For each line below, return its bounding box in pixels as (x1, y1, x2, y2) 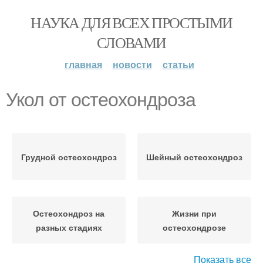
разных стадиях (35, 221, 102, 233)
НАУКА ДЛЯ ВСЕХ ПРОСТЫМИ (31, 12, 232, 32)
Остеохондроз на (33, 207, 104, 219)
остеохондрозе (163, 221, 226, 233)
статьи (162, 58, 194, 71)
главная (64, 58, 102, 71)
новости (112, 58, 152, 71)
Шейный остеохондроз (146, 151, 242, 163)
